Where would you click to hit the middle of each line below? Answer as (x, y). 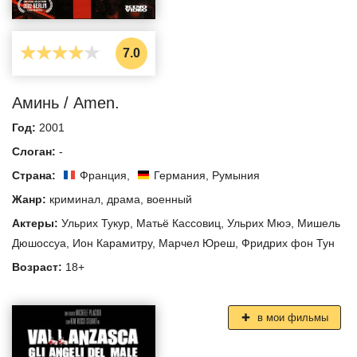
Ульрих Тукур (96, 223)
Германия (180, 175)
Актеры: (37, 223)
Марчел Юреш (197, 243)
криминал (75, 199)
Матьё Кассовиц (178, 223)
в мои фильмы (291, 317)
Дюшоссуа (39, 243)
